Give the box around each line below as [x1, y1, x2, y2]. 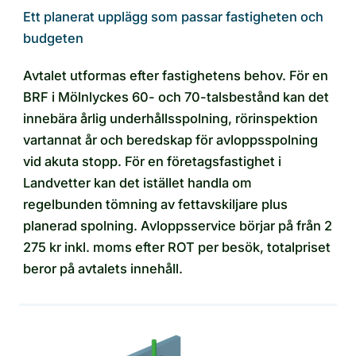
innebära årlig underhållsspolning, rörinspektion [23, 110, 318, 126]
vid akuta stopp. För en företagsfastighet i [23, 153, 281, 169]
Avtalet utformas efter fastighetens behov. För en [23, 67, 328, 83]
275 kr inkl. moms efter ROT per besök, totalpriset [23, 238, 331, 255]
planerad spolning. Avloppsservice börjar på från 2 [23, 217, 332, 234]
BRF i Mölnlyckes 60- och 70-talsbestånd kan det [23, 88, 329, 105]
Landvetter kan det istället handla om [23, 174, 252, 191]
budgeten [23, 29, 83, 46]
